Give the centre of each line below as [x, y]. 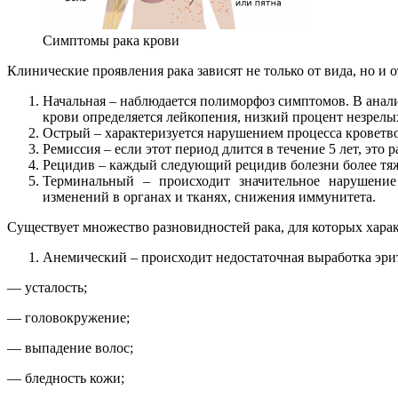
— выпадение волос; [70, 348]
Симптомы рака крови [111, 41]
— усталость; [47, 288]
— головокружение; [68, 318]
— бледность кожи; [66, 378]
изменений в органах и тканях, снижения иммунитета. [209, 197]
